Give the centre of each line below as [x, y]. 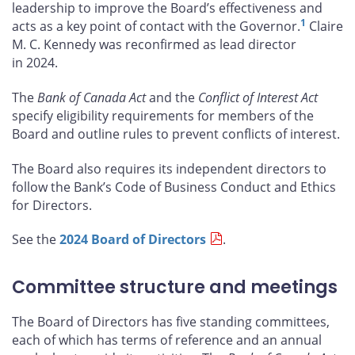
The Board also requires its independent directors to [169, 168]
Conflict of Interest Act [258, 97]
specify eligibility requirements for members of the [163, 115]
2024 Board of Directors [133, 240]
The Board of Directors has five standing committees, [171, 321]
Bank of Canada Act [92, 97]
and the [172, 97]
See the [36, 240]
